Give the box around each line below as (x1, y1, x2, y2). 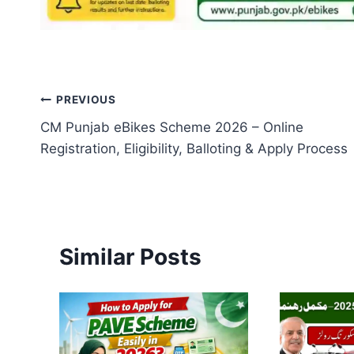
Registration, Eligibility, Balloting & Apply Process (40, 140, 348, 156)
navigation (40, 124, 153, 152)
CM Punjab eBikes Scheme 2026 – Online (40, 119, 303, 135)
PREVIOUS (56, 93, 116, 107)
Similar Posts (59, 243, 201, 270)
